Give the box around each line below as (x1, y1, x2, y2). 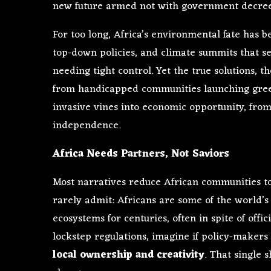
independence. (53, 116, 120, 135)
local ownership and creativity (53, 246, 204, 264)
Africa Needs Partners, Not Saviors (53, 145, 229, 163)
